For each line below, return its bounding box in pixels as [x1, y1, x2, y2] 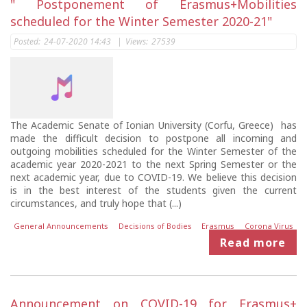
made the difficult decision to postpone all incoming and [10, 131, 297, 145]
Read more [220, 234, 286, 250]
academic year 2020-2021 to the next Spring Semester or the [10, 157, 297, 171]
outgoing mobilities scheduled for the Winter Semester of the [10, 144, 297, 158]
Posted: [14, 35, 40, 47]
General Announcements [14, 221, 109, 232]
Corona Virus [244, 221, 293, 232]
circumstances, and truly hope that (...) [10, 196, 182, 210]
